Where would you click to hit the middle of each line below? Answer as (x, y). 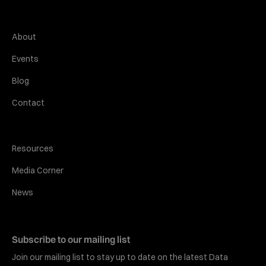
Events (25, 59)
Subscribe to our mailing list (71, 240)
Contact (28, 103)
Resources (33, 149)
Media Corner (38, 171)
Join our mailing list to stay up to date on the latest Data (120, 257)
